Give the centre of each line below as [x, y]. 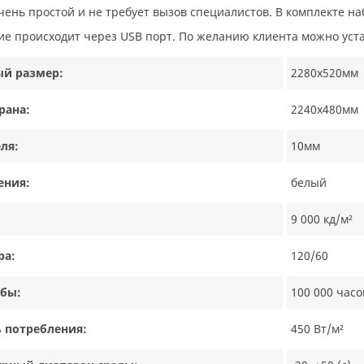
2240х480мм [325, 109]
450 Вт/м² [317, 329]
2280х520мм [325, 73]
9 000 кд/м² [322, 219]
